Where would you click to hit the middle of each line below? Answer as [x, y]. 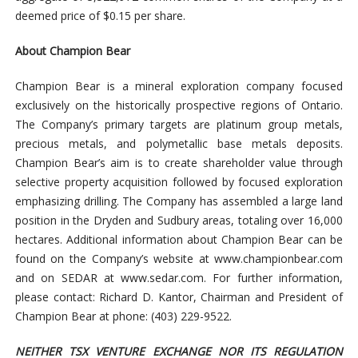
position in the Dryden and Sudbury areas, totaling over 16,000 [179, 221]
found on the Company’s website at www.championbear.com [179, 259]
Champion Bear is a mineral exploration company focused [179, 86]
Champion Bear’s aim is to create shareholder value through [179, 163]
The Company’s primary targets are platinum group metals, [179, 125]
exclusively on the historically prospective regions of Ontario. [179, 105]
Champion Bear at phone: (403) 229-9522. [123, 316]
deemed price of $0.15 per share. [100, 16]
